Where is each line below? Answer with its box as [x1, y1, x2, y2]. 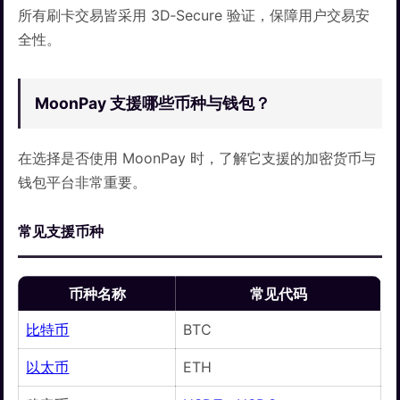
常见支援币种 [18, 222, 104, 241]
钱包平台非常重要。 [18, 173, 147, 192]
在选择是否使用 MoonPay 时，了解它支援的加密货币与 [18, 149, 377, 168]
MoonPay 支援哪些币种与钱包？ [35, 94, 271, 113]
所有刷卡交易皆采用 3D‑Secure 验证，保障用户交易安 [18, 6, 371, 25]
